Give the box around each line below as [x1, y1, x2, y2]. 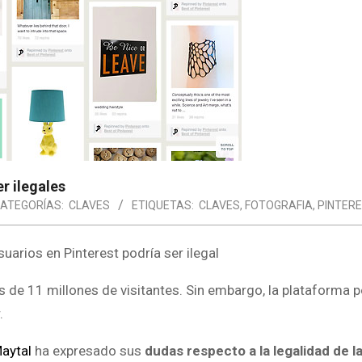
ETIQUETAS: [132, 199, 194, 212]
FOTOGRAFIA [245, 199, 313, 212]
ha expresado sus [32, 343, 141, 359]
